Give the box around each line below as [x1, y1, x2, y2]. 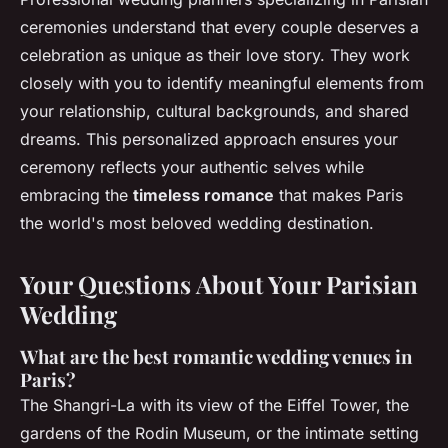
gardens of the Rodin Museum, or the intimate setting [20, 423, 419, 444]
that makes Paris [274, 185, 403, 206]
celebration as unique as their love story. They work [20, 45, 410, 66]
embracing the [20, 185, 133, 206]
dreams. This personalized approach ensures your [20, 129, 398, 150]
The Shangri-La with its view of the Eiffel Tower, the [20, 395, 409, 416]
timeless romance [133, 185, 274, 206]
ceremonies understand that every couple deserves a [20, 17, 419, 38]
